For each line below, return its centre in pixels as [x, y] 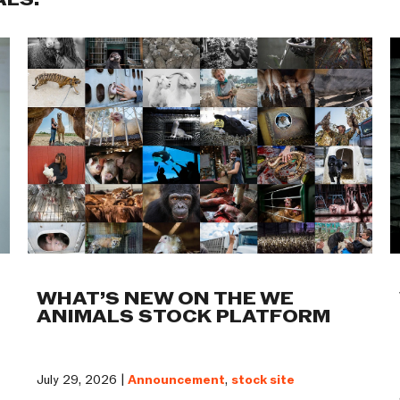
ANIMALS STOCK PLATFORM [183, 317]
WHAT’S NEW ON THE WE [165, 300]
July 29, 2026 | [82, 380]
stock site [262, 380]
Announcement [176, 380]
